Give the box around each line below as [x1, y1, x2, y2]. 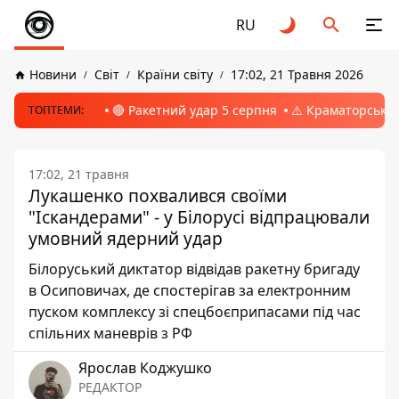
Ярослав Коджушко [78, 358, 212, 378]
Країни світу [137, 66, 213, 83]
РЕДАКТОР [78, 379, 142, 395]
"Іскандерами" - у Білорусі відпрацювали [28, 205, 370, 229]
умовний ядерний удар [28, 226, 223, 250]
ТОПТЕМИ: [28, 102, 84, 118]
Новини [29, 66, 77, 83]
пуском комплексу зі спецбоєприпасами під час [28, 302, 361, 322]
